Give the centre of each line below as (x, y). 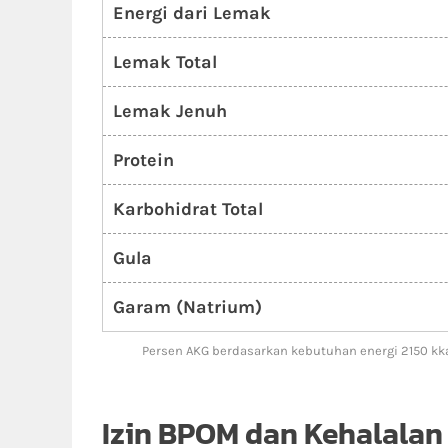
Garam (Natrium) (187, 307)
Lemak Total (165, 62)
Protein (143, 160)
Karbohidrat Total (188, 209)
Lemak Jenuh (170, 111)
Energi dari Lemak (192, 13)
